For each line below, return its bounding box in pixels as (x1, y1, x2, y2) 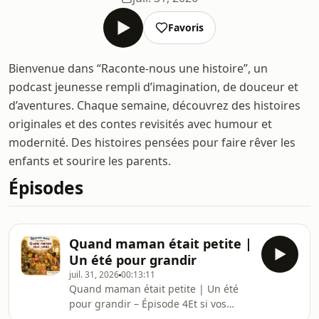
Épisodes (9, 176, 83, 199)
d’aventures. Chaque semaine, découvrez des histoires (9, 98, 300, 113)
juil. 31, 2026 (69, 268, 119, 281)
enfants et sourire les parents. (9, 153, 171, 169)
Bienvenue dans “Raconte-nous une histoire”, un (9, 61, 268, 76)
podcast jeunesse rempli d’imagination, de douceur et (9, 79, 298, 95)
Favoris (168, 21, 204, 34)
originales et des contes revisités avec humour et (9, 116, 272, 132)
